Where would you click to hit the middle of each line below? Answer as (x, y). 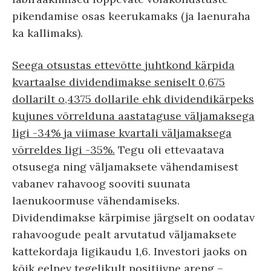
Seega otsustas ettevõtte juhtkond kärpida (123, 65)
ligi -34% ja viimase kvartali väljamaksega (122, 133)
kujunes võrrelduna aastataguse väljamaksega (133, 116)
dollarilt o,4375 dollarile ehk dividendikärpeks (133, 99)
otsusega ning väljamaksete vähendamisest (125, 167)
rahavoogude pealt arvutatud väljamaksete (124, 235)
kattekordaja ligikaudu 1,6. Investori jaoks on (129, 252)
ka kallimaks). (47, 33)
